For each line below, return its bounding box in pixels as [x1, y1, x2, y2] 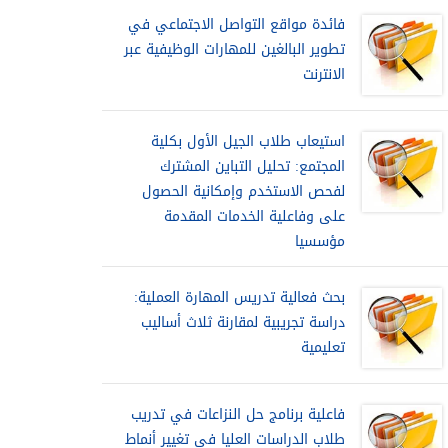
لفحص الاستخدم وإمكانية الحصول [142, 178, 345, 205]
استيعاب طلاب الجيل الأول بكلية [151, 128, 345, 155]
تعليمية [301, 334, 345, 361]
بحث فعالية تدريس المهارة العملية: [134, 284, 345, 311]
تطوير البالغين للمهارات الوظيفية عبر [124, 36, 345, 63]
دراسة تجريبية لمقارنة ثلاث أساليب [141, 309, 345, 336]
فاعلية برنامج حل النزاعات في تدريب [131, 401, 345, 428]
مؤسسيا [295, 228, 345, 255]
